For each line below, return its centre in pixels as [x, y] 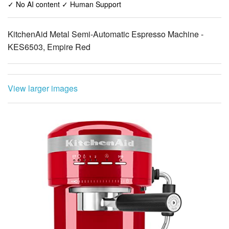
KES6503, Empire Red [49, 47]
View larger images [43, 88]
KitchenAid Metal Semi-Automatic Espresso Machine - [106, 34]
